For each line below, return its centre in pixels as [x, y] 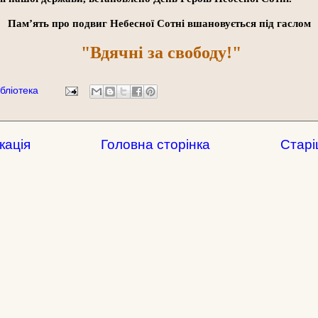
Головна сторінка [155, 144]
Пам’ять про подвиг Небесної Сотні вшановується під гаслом [159, 23]
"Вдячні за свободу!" [159, 52]
